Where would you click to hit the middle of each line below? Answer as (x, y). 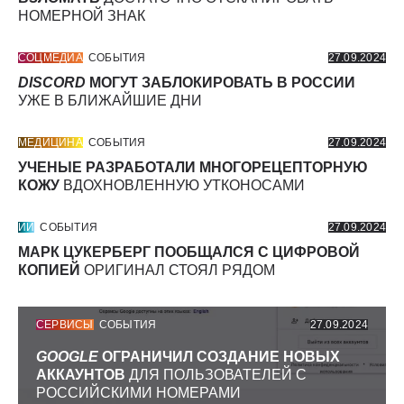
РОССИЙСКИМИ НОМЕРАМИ (138, 393)
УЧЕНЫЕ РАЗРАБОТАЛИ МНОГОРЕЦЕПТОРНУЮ (193, 168)
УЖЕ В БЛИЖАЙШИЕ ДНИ (110, 101)
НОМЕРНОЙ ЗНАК (82, 16)
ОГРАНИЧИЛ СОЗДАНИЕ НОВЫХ (221, 357)
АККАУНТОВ (83, 375)
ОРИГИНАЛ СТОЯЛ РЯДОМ (178, 271)
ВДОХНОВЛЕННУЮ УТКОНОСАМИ (182, 186)
